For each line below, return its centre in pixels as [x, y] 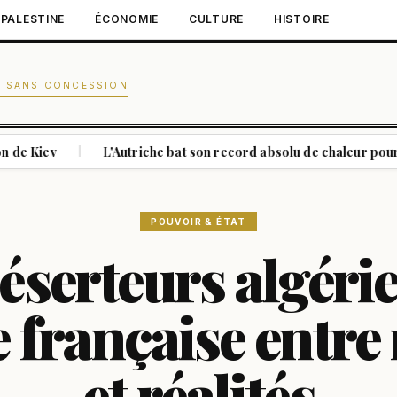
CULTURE [216, 19]
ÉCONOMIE [127, 19]
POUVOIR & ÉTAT [198, 222]
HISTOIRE [302, 19]
